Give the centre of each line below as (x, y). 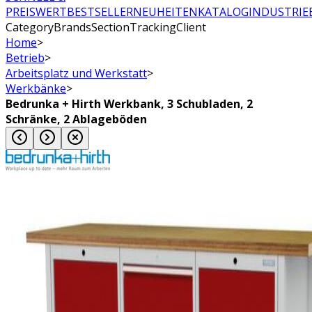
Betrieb (25, 57)
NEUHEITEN (165, 11)
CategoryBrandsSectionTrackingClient (106, 27)
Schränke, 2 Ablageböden (76, 119)
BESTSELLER (100, 11)
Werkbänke (36, 88)
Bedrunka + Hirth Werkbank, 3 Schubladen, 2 (129, 103)
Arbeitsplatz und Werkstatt (76, 73)
